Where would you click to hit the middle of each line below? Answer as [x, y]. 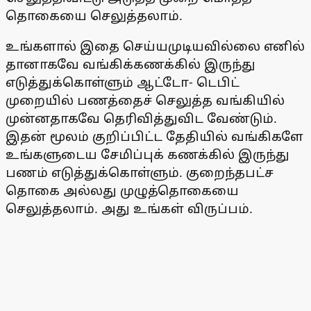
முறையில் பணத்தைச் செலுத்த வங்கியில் [145, 100]
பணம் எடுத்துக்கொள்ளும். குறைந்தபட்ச [140, 173]
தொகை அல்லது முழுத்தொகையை [122, 191]
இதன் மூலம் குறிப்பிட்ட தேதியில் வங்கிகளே [154, 136]
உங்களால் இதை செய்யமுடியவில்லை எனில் [155, 46]
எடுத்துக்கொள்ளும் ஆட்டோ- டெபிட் [123, 82]
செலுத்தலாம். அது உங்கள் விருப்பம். [129, 209]
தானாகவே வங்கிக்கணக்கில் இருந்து [131, 64]
